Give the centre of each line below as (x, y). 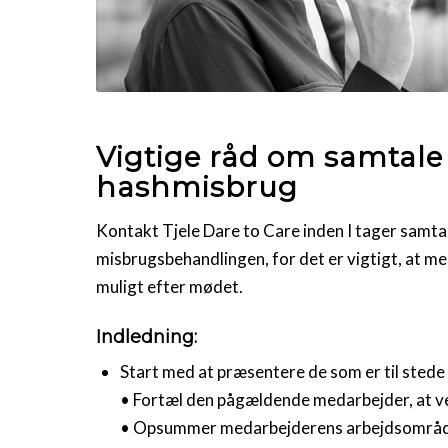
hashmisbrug (197, 187)
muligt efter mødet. (169, 286)
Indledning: (146, 336)
